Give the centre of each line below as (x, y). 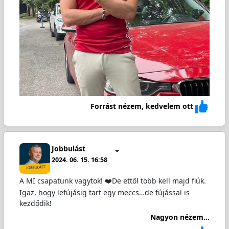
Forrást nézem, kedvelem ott (142, 106)
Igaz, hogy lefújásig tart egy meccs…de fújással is (104, 193)
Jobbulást (69, 148)
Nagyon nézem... (180, 217)
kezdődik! (35, 203)
